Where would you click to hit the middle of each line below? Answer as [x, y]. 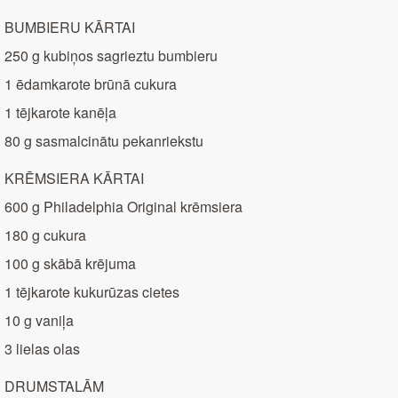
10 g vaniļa [39, 321]
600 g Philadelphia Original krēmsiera [123, 207]
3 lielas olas [42, 349]
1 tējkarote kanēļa [60, 113]
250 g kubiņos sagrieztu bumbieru [111, 56]
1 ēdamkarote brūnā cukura [91, 84]
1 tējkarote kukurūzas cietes [92, 292]
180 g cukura [45, 235]
